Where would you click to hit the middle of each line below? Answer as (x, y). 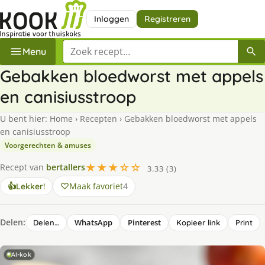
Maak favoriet (96, 186)
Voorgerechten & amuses (48, 145)
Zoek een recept (98, 46)
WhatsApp (93, 222)
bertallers (66, 167)
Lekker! (30, 186)
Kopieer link (198, 222)
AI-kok (21, 255)
